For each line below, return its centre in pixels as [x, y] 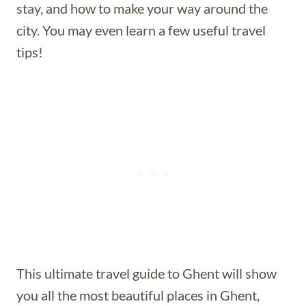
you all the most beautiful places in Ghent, [138, 295]
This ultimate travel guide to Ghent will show [147, 273]
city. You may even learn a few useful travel [141, 30]
